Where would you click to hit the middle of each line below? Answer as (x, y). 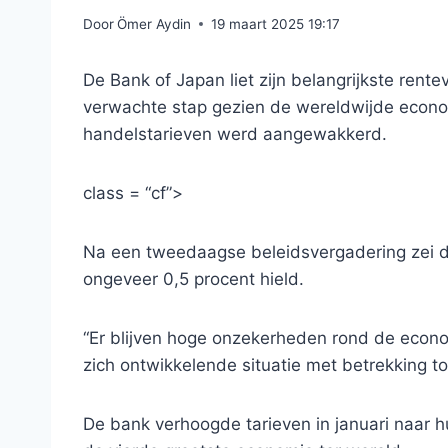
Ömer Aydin (154, 23)
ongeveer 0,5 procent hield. (193, 278)
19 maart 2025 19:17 (276, 23)
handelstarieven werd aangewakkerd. (235, 133)
